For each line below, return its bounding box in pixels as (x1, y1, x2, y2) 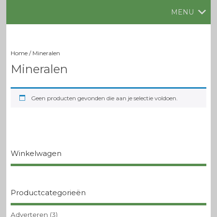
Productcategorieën (10, 187, 86, 197)
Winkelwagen (10, 149, 62, 158)
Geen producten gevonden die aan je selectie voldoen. (31, 94, 178, 102)
